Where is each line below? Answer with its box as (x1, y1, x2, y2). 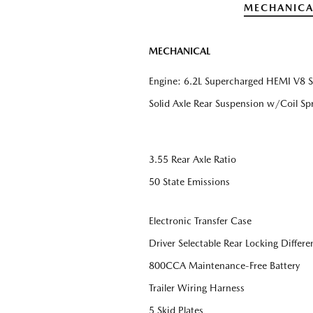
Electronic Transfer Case (149, 215, 252, 227)
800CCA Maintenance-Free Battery (149, 260, 300, 272)
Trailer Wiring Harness (149, 282, 245, 294)
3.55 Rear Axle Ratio (149, 154, 236, 166)
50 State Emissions (149, 176, 230, 188)
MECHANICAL (149, 45, 210, 57)
